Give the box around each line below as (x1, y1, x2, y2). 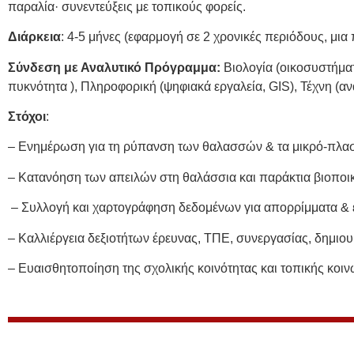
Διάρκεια (8, 30, 61, 44)
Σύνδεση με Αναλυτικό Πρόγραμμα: (8, 60, 224, 74)
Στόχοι (8, 109, 46, 123)
